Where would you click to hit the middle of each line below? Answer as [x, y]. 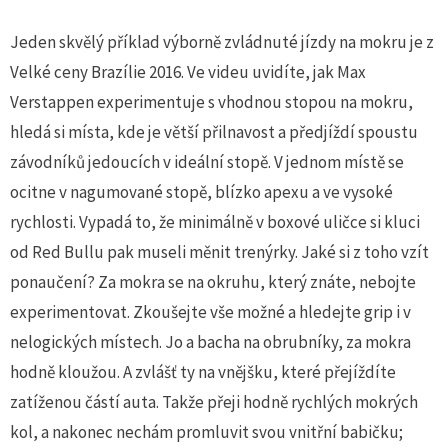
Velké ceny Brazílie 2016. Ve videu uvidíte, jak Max [188, 71]
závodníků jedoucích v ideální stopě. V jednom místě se [207, 161]
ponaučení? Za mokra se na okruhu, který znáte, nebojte [213, 281]
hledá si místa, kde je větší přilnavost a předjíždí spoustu [214, 131]
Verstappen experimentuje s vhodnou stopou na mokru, [211, 101]
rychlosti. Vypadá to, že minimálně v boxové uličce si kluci [215, 221]
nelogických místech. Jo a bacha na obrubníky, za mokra [210, 341]
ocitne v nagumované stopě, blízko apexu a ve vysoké [201, 191]
